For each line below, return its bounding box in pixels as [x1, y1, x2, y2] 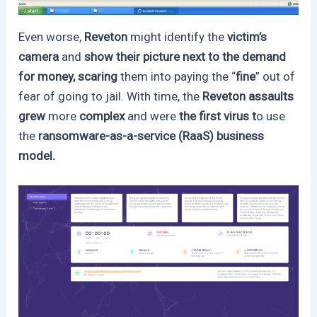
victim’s [224, 30, 267, 45]
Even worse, [18, 30, 85, 45]
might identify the [130, 30, 225, 45]
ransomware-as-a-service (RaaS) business [35, 129, 265, 144]
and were [127, 109, 180, 124]
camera [18, 50, 59, 64]
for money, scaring [18, 69, 118, 84]
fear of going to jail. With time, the [18, 89, 203, 104]
